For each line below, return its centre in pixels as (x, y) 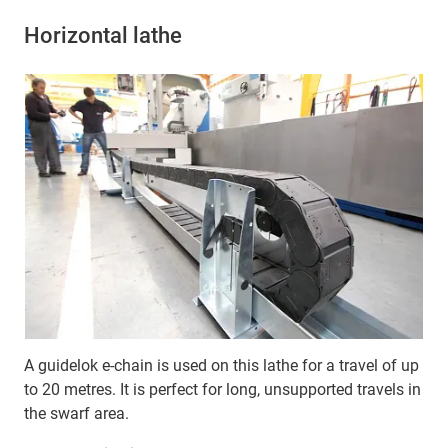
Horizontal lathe (103, 36)
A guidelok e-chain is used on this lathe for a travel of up (221, 366)
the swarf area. (76, 414)
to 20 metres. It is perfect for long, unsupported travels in (222, 390)
